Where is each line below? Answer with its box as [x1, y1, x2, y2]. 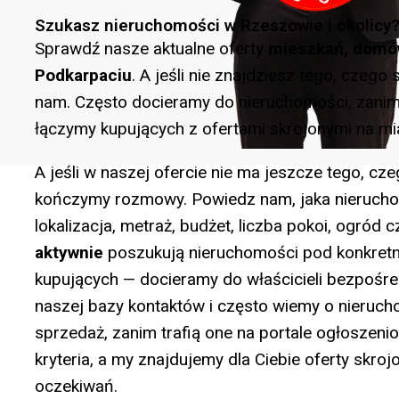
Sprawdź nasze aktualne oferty [35, 38, 268, 59]
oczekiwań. [35, 376, 118, 396]
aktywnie [35, 242, 103, 263]
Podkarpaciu [35, 65, 132, 85]
